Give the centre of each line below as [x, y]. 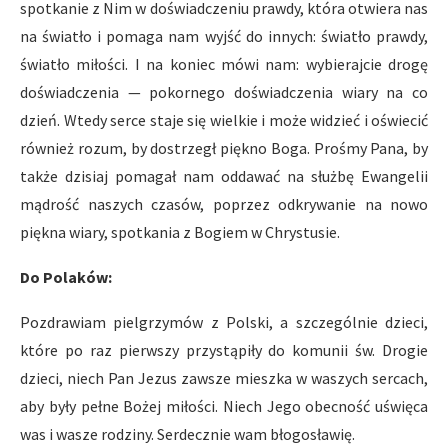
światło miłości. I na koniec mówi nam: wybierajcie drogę [224, 64]
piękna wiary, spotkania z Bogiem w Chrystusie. [180, 232]
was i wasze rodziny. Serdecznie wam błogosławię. [187, 434]
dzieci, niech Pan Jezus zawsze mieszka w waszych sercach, [224, 378]
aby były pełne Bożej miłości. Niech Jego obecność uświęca [224, 406]
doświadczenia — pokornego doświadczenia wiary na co [224, 92]
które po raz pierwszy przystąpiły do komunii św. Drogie [224, 350]
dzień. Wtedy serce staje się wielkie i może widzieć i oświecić [224, 120]
